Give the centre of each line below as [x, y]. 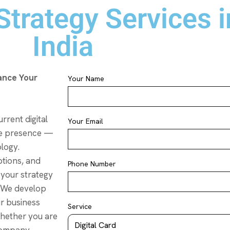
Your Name [86, 79]
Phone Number [92, 164]
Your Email [85, 121]
